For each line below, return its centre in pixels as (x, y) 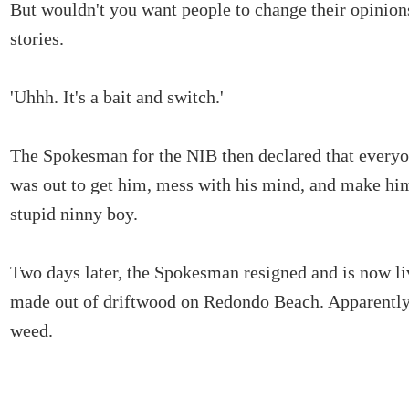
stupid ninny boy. (74, 214)
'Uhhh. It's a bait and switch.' (117, 97)
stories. (37, 38)
